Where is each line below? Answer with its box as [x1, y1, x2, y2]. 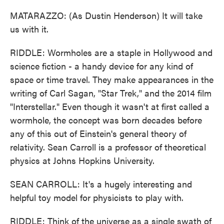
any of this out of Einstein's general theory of [10, 127, 186, 139]
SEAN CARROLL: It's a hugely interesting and [10, 177, 192, 190]
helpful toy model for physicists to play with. [10, 191, 183, 203]
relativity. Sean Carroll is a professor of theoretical [10, 140, 206, 153]
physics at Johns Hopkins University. [10, 154, 154, 166]
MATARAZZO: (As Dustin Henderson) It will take [10, 9, 202, 21]
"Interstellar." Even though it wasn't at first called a [10, 100, 209, 112]
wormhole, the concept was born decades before [10, 113, 202, 126]
